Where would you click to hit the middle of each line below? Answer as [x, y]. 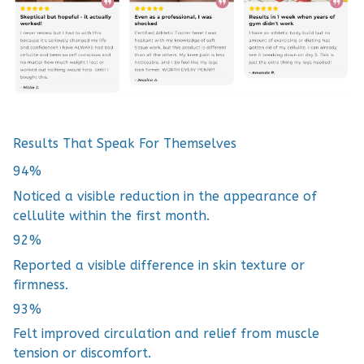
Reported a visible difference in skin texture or [159, 265]
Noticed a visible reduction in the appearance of [165, 196]
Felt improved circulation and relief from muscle [166, 334]
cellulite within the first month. [111, 215]
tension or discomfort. [82, 353]
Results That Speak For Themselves [125, 143]
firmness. [41, 284]
